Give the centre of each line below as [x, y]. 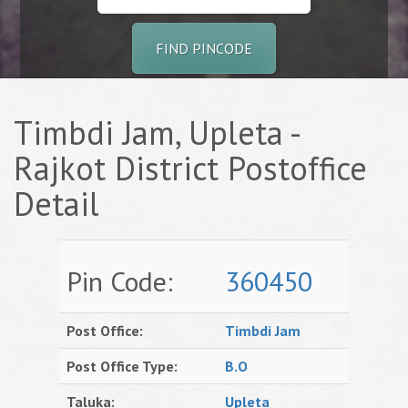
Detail [56, 204]
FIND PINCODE [204, 48]
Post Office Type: [122, 366]
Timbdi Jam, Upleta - [156, 133]
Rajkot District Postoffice [190, 168]
